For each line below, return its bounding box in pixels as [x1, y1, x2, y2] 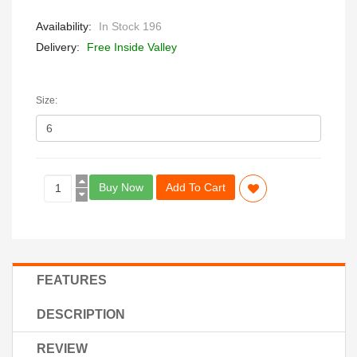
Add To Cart [166, 181, 226, 194]
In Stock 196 [96, 20, 162, 33]
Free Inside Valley [84, 41, 177, 54]
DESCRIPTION [37, 308, 125, 322]
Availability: [36, 20, 92, 33]
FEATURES [37, 273, 107, 288]
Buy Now [99, 181, 143, 194]
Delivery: [36, 41, 80, 54]
